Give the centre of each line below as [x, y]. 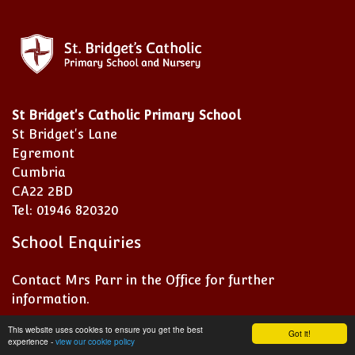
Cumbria [39, 173]
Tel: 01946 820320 [65, 211]
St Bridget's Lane [65, 135]
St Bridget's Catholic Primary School [126, 116]
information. [51, 300]
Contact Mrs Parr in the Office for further [143, 281]
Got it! [300, 333]
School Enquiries [76, 243]
